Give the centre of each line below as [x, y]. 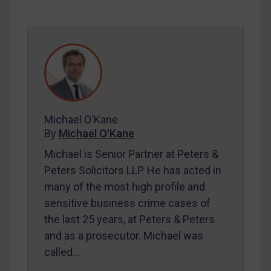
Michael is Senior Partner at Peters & [131, 154]
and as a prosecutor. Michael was [124, 236]
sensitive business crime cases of [127, 203]
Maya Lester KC [48, 97]
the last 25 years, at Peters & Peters [129, 220]
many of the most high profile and [125, 187]
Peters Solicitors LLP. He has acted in [133, 171]
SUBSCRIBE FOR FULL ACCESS [135, 41]
